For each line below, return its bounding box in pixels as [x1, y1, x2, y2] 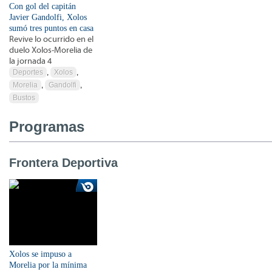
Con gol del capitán [9, 1, 76, 11]
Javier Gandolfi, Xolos [9, 12, 87, 22]
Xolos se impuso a [9, 249, 72, 259]
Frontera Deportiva [9, 155, 118, 169]
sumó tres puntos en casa [9, 23, 93, 33]
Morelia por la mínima [9, 260, 87, 270]
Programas [9, 118, 84, 135]
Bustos [13, 93, 35, 102]
